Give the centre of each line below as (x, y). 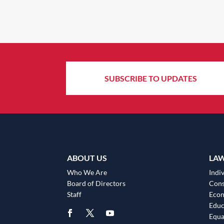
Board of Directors (96, 183)
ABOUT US (87, 157)
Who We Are (87, 172)
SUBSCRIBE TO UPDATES (150, 78)
